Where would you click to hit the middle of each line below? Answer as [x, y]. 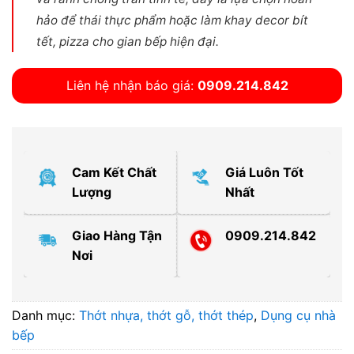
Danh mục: [45, 315]
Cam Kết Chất [114, 172]
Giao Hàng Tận [117, 235]
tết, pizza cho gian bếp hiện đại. [127, 41]
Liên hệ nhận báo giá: [132, 85]
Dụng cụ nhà [298, 315]
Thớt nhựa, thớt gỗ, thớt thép [166, 315]
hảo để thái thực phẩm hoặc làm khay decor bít [172, 20]
